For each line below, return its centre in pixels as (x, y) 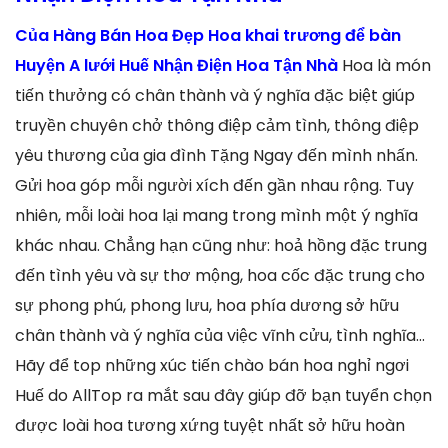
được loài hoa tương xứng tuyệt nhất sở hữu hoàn (210, 425)
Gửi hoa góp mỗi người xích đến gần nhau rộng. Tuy (214, 185)
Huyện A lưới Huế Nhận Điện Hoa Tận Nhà (178, 65)
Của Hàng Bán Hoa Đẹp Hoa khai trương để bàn (208, 35)
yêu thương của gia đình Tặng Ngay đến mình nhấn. (216, 155)
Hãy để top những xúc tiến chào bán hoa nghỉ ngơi (212, 365)
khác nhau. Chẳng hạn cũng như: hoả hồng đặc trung (221, 245)
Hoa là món (386, 65)
